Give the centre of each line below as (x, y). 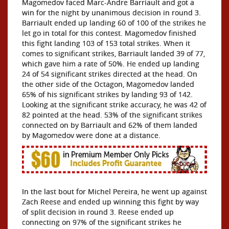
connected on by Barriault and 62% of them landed (110, 125)
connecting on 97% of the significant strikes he (102, 222)
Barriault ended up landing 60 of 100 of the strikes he (114, 22)
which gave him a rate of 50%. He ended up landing (111, 63)
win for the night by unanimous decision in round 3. (111, 12)
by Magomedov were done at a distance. (91, 135)
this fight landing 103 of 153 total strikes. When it (106, 43)
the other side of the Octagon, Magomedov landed (108, 84)
